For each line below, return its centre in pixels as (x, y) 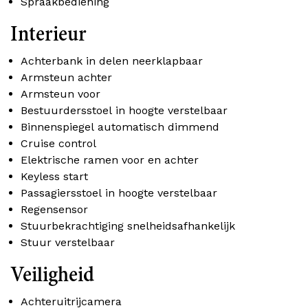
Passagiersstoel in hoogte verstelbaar (119, 193)
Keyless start (54, 177)
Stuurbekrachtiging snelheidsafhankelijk (128, 226)
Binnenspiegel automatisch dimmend (120, 127)
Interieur (48, 35)
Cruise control (58, 144)
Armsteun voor (60, 94)
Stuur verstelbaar (68, 243)
